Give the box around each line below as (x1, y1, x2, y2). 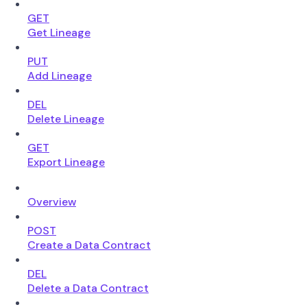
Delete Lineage (27, 111, 104, 126)
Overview (27, 194, 76, 209)
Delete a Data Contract (27, 280, 149, 295)
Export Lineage (27, 154, 105, 169)
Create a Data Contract (27, 237, 151, 252)
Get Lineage (27, 25, 90, 40)
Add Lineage (27, 68, 92, 83)
